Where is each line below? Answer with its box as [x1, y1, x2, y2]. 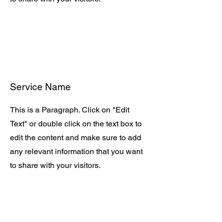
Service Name [10, 81, 71, 92]
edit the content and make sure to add [10, 133, 141, 142]
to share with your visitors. [10, 161, 101, 170]
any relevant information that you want [10, 147, 143, 156]
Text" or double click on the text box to [10, 119, 142, 128]
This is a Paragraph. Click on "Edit [10, 105, 129, 114]
